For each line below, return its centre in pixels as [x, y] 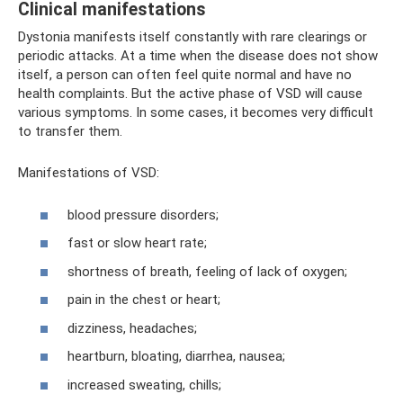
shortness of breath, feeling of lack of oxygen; [207, 271]
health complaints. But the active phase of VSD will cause [190, 94]
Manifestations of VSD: [89, 173]
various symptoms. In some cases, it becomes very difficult [196, 112]
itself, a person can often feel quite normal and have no [185, 75]
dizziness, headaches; [132, 328]
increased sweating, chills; [144, 385]
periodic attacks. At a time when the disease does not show [198, 56]
